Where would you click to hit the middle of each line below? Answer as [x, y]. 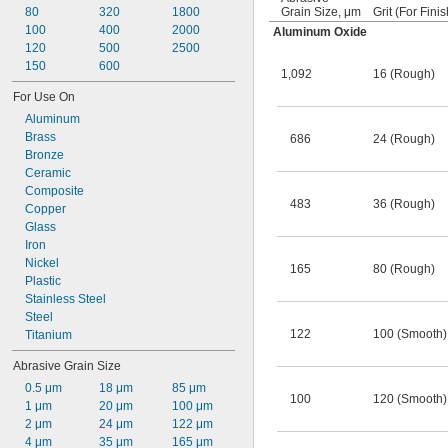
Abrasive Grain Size [67, 366]
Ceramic [48, 173]
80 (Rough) [404, 269]
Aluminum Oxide [320, 32]
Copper [45, 209]
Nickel [42, 263]
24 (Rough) [404, 139]
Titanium [48, 335]
